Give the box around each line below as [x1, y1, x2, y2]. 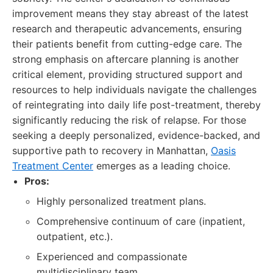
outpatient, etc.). [37, 230, 113, 243]
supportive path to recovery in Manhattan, [12, 144, 211, 157]
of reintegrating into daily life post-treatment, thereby [12, 99, 261, 111]
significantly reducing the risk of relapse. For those [12, 114, 246, 126]
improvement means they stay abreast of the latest [12, 7, 249, 19]
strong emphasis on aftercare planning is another [12, 53, 239, 65]
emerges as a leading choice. [93, 160, 230, 172]
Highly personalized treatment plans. [37, 195, 206, 207]
